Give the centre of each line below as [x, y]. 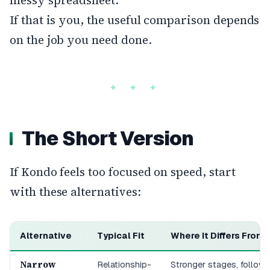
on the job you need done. [81, 40]
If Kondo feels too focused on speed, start [123, 172]
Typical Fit [121, 236]
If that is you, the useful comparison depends [135, 20]
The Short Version [108, 138]
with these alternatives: [75, 192]
